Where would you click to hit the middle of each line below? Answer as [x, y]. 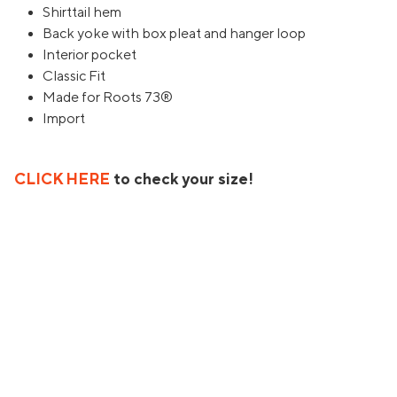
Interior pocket [90, 54]
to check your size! [182, 179]
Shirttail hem [82, 12]
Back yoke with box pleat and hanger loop [174, 33]
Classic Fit [74, 76]
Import [64, 118]
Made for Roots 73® [108, 97]
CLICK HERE [62, 179]
